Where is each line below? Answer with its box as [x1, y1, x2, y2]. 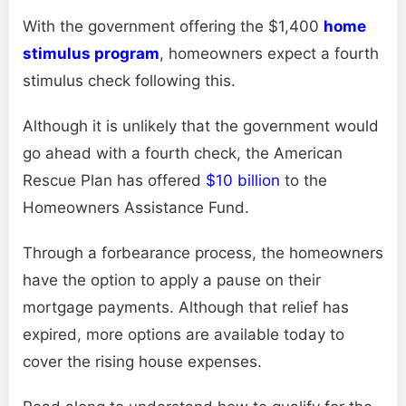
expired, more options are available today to [23, 324, 344, 343]
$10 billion [206, 170, 280, 189]
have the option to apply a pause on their [23, 270, 321, 289]
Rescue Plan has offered [23, 170, 206, 189]
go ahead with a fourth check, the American [23, 143, 343, 162]
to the [280, 170, 327, 189]
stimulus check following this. [23, 71, 236, 90]
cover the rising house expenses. [23, 352, 262, 371]
